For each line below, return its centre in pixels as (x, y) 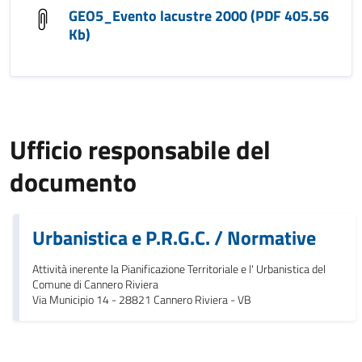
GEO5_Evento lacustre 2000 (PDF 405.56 (199, 16)
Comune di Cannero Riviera (95, 284)
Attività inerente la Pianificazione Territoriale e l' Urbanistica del (179, 269)
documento (73, 182)
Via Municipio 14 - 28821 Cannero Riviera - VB (142, 300)
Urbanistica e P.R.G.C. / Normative (174, 238)
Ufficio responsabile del (140, 149)
